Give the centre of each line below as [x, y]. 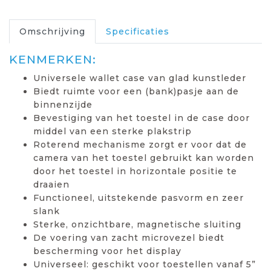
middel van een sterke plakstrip [113, 131]
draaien [51, 184]
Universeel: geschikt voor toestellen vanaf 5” [145, 264]
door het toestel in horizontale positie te [135, 171]
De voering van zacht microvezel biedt [129, 237]
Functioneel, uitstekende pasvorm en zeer [139, 198]
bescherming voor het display [107, 251]
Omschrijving [52, 31]
